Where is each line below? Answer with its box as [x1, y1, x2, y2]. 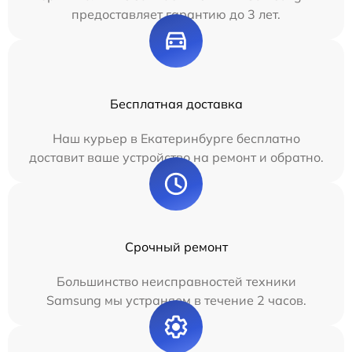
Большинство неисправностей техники [56, 273, 296, 290]
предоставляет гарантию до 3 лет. [71, 6, 280, 23]
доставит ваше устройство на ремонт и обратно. [28, 149, 324, 166]
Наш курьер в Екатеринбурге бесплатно [52, 130, 300, 147]
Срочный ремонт [124, 239, 228, 255]
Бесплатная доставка [109, 96, 243, 112]
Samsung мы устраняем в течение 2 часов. [46, 292, 306, 309]
